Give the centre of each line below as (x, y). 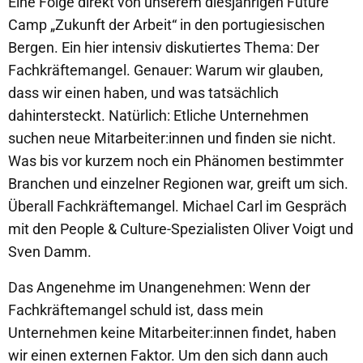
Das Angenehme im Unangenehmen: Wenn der (159, 287)
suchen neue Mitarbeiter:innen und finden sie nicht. (172, 138)
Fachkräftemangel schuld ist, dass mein (136, 310)
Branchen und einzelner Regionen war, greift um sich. (178, 184)
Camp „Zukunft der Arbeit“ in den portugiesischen (167, 25)
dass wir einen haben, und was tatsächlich (143, 93)
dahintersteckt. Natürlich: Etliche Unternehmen (158, 115)
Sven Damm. (50, 252)
